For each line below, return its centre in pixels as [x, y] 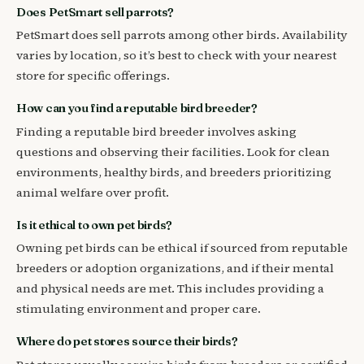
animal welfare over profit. [93, 192]
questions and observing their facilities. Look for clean [173, 152]
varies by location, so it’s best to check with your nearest [176, 55]
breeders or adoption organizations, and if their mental [175, 269]
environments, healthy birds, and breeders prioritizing [174, 172]
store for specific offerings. [93, 76]
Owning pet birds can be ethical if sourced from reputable [182, 248]
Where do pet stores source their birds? [127, 342]
